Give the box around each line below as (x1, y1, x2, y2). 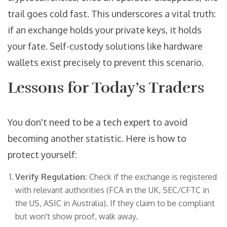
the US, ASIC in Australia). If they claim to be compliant (15, 198, 215, 209)
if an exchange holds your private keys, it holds (8, 24, 202, 36)
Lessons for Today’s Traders (8, 79, 204, 98)
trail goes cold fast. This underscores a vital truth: (8, 8, 216, 20)
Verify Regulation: (15, 172, 87, 182)
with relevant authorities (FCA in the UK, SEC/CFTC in (15, 185, 209, 196)
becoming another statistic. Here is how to (8, 133, 186, 144)
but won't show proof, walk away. (15, 211, 138, 222)
